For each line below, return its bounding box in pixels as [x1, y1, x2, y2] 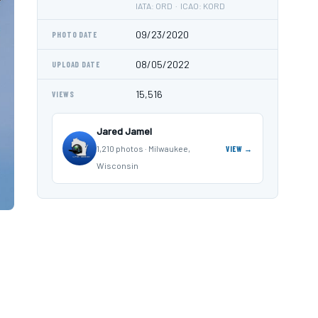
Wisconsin [97, 160, 138, 170]
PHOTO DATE [52, 30, 97, 39]
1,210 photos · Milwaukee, [97, 143, 190, 153]
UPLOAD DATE [52, 60, 100, 69]
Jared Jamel [97, 125, 152, 137]
